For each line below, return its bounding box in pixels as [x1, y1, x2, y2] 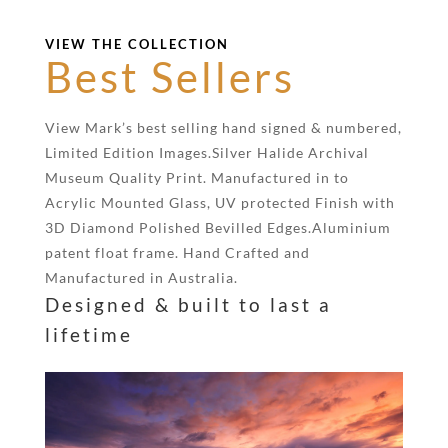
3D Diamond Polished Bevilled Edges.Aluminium [44, 219, 391, 237]
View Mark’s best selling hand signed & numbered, [44, 119, 402, 137]
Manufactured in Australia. [44, 269, 238, 287]
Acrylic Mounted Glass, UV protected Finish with [44, 194, 395, 212]
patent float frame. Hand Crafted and [44, 244, 310, 262]
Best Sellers [44, 52, 295, 103]
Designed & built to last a [44, 293, 332, 317]
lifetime [44, 323, 133, 347]
